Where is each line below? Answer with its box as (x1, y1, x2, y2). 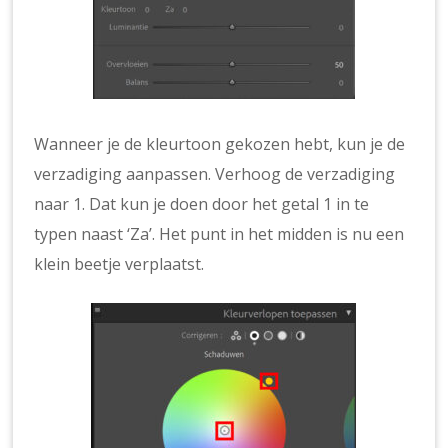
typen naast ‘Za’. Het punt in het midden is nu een (34, 222, 405, 245)
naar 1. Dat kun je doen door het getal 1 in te (34, 192, 370, 215)
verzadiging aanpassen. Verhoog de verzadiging (34, 162, 396, 185)
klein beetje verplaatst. (34, 252, 205, 275)
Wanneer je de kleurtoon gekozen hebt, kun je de (34, 132, 406, 155)
